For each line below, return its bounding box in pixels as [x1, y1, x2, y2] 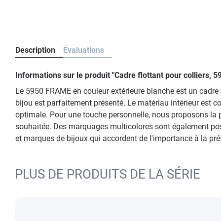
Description [15, 45, 55, 55]
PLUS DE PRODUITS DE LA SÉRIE [15, 167, 200, 182]
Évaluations [63, 45, 104, 55]
